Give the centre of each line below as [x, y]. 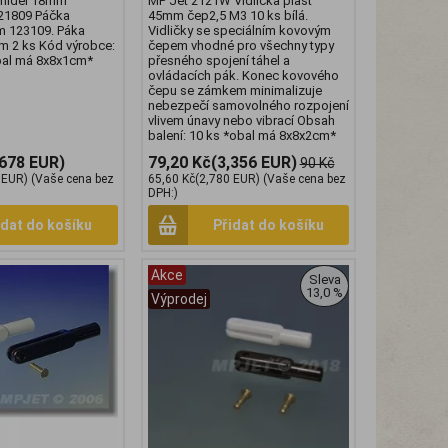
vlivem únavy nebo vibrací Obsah [241, 121]
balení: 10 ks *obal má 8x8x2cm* [241, 136]
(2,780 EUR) [227, 179]
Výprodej [178, 299]
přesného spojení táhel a [218, 61]
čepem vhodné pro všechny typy [240, 46]
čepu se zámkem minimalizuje [234, 91]
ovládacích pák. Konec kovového [243, 76]
